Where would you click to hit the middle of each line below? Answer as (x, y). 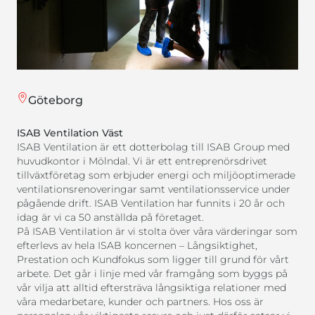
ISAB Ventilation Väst (70, 133)
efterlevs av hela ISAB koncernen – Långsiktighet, (137, 245)
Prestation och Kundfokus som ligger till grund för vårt (153, 259)
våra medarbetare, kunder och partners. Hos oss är (140, 301)
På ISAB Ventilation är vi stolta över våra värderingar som (157, 231)
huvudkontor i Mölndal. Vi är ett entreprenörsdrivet (142, 161)
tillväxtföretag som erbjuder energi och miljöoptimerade (156, 175)
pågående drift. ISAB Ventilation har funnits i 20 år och (151, 203)
